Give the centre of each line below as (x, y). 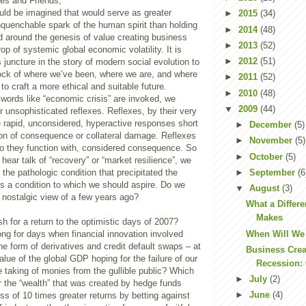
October (267, 156)
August (265, 188)
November (272, 141)
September (273, 172)
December (272, 125)
